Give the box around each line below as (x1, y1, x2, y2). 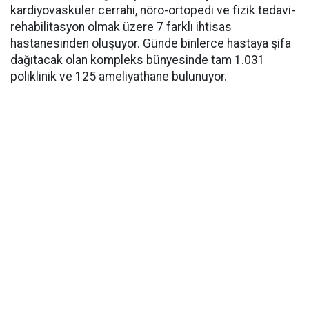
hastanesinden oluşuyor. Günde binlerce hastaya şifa (10, 37, 291, 50)
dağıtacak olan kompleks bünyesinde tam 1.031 (10, 53, 265, 67)
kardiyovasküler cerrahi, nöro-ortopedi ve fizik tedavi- (10, 3, 295, 17)
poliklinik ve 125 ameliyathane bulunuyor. (10, 70, 227, 83)
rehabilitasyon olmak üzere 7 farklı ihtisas (10, 20, 232, 34)
